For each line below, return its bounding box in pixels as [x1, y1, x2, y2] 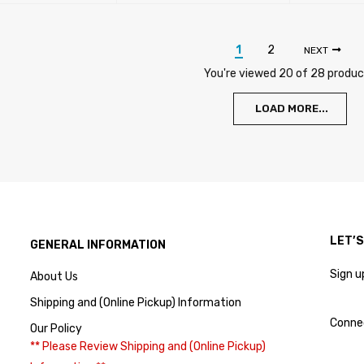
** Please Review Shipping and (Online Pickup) [30, 339, 266, 353]
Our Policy [30, 321, 83, 336]
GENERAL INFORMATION [30, 237, 167, 252]
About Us [30, 269, 79, 284]
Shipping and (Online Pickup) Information [30, 295, 242, 310]
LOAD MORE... [254, 102, 328, 115]
